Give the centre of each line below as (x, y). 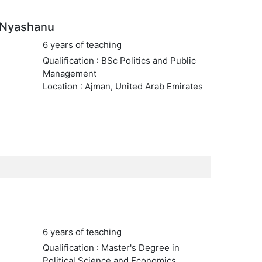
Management (69, 73)
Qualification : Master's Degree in (111, 248)
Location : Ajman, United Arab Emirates (123, 86)
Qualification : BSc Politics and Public (119, 61)
